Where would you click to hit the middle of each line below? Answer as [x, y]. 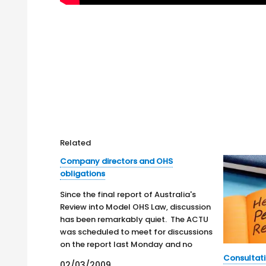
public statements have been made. [132, 256]
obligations [83, 173]
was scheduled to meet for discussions [137, 232]
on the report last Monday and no [126, 244]
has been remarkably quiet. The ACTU [134, 219]
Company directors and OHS [117, 161]
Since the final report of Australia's [128, 194]
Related [76, 142]
